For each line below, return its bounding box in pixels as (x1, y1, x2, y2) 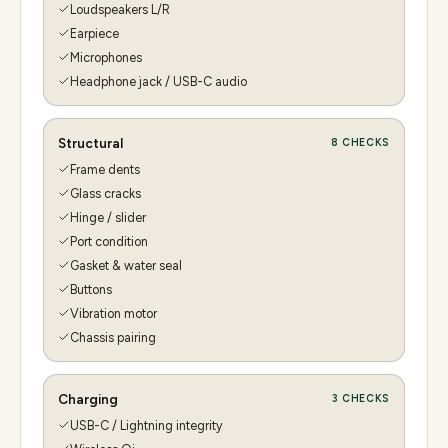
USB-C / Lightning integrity (70, 417, 223, 433)
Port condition (70, 233, 148, 249)
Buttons (70, 281, 112, 297)
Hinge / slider (70, 209, 146, 225)
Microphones (70, 49, 142, 65)
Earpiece (70, 25, 119, 41)
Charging (58, 390, 118, 407)
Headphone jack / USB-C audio (70, 73, 247, 89)
